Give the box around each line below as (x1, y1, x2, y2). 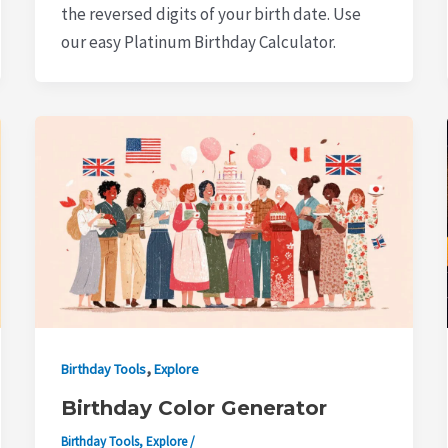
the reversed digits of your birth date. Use (60, 3, 361, 26)
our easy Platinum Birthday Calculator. (60, 31, 336, 54)
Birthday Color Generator (60, 396, 327, 421)
